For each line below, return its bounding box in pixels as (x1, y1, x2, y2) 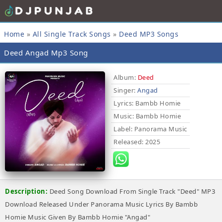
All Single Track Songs (32, 29, 111, 39)
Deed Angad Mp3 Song (4, 48, 88, 57)
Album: (113, 73, 136, 82)
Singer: (113, 86, 137, 95)
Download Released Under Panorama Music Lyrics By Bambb (5, 200, 198, 209)
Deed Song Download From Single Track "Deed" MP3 (49, 187, 215, 196)
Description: (5, 187, 50, 196)
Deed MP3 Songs (119, 29, 178, 39)
